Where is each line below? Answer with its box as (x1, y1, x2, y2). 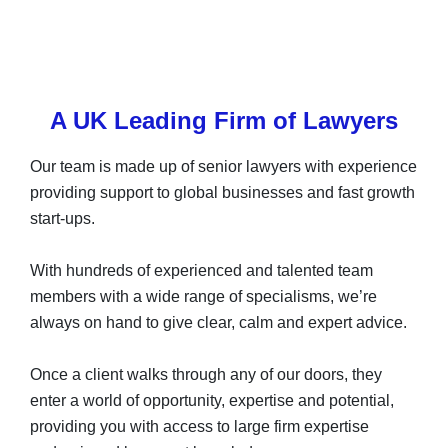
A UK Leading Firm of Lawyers (50, 107, 398, 134)
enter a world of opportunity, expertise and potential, (30, 392, 394, 409)
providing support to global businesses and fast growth (30, 184, 415, 201)
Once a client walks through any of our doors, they (30, 366, 382, 383)
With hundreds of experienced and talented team (30, 262, 373, 279)
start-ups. (30, 210, 95, 227)
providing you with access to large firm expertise (30, 418, 369, 435)
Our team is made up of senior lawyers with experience (30, 158, 417, 175)
